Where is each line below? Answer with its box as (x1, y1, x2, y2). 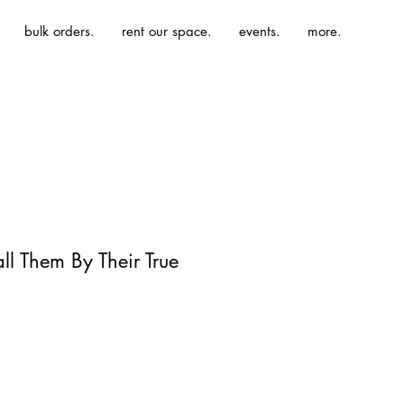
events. (239, 23, 280, 40)
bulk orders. (24, 23, 95, 40)
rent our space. (122, 23, 212, 40)
